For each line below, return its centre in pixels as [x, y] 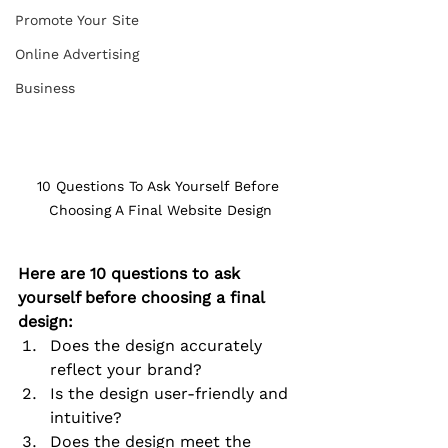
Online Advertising [77, 54]
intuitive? [86, 418]
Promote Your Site [77, 20]
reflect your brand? [126, 370]
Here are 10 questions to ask [131, 274]
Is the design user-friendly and [171, 394]
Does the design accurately [158, 346]
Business [45, 88]
